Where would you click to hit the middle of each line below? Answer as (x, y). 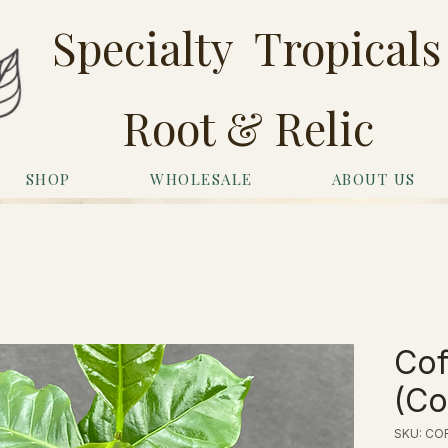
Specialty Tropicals (246, 47)
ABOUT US (373, 179)
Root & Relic (247, 127)
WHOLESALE (201, 179)
